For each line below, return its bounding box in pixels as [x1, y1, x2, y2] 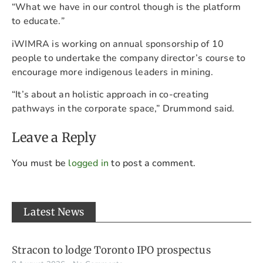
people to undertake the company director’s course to [12, 51, 246, 65]
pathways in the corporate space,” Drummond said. [12, 102, 235, 116]
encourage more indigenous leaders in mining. [12, 65, 213, 79]
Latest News [23, 205, 85, 219]
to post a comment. [109, 156, 196, 170]
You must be [12, 156, 69, 170]
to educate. [12, 15, 61, 28]
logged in [68, 156, 109, 170]
